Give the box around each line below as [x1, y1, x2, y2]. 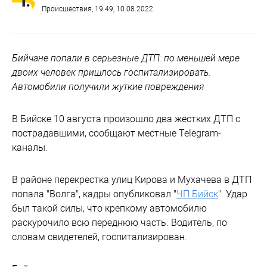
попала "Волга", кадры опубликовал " [12, 188, 176, 200]
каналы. [12, 142, 48, 153]
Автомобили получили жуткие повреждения [12, 81, 204, 92]
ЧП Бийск [176, 188, 218, 200]
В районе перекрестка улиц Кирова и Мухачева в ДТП [12, 174, 252, 185]
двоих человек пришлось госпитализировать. [12, 67, 211, 78]
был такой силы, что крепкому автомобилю [12, 203, 207, 214]
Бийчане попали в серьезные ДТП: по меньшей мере [12, 52, 240, 64]
